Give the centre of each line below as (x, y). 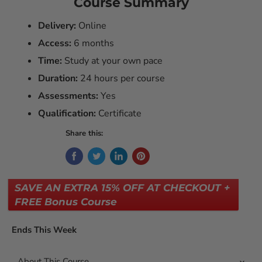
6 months (93, 44)
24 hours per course (121, 79)
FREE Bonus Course (66, 202)
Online (91, 26)
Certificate (119, 114)
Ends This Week (44, 230)
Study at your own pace (112, 61)
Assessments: (68, 96)
